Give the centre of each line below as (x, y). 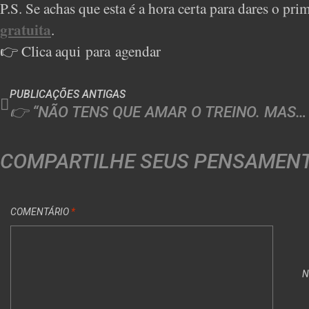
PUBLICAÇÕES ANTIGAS (68, 94)
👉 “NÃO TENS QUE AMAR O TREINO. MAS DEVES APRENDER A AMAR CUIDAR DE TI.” (301, 111)
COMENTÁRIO (41, 212)
